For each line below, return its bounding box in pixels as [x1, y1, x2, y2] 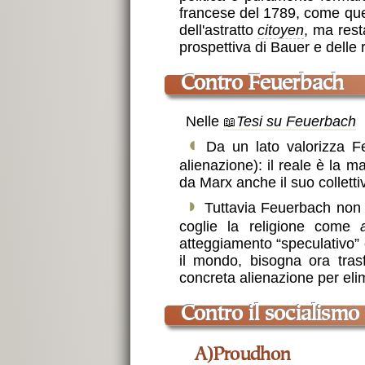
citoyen [257, 22, 305, 39]
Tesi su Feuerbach [235, 113, 356, 130]
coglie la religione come [178, 218, 361, 235]
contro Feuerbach [194, 74, 345, 96]
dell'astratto [178, 22, 258, 39]
